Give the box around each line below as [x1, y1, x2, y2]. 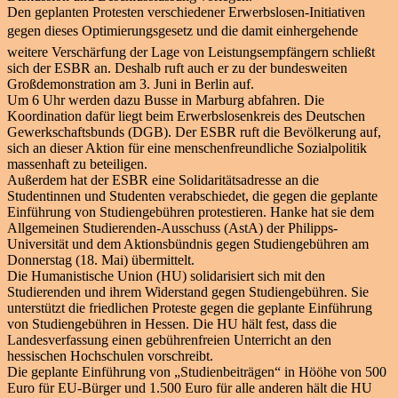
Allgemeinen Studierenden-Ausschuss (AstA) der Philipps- [7, 219, 338, 235]
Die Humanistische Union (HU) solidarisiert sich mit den [7, 267, 325, 283]
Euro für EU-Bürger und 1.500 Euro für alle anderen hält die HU [7, 379, 372, 395]
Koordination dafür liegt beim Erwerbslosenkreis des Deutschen [7, 107, 365, 123]
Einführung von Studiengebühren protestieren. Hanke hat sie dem [7, 203, 374, 219]
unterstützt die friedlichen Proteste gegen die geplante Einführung [7, 299, 372, 315]
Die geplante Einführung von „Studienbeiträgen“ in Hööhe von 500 [7, 363, 386, 379]
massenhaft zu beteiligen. [7, 155, 147, 171]
